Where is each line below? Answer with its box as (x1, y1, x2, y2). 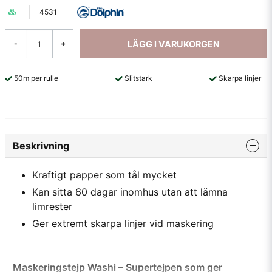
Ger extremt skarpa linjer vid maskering (32, 217, 214, 229)
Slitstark (124, 73, 152, 83)
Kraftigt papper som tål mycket (32, 168, 177, 181)
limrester (32, 200, 72, 212)
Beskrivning (13, 139, 69, 152)
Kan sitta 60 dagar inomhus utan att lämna (32, 185, 228, 198)
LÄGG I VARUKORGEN (127, 38, 220, 49)
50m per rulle (14, 73, 58, 83)
